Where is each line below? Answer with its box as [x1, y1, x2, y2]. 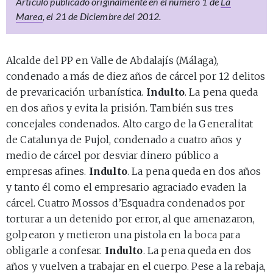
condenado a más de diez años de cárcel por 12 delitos [6, 70, 266, 83]
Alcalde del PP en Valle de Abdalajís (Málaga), [6, 54, 219, 67]
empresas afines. [6, 165, 89, 178]
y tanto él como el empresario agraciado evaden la [6, 181, 246, 194]
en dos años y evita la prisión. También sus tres [6, 102, 233, 115]
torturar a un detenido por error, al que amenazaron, [6, 213, 255, 225]
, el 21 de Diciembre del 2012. [42, 10, 161, 23]
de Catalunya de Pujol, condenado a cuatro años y [6, 133, 241, 146]
